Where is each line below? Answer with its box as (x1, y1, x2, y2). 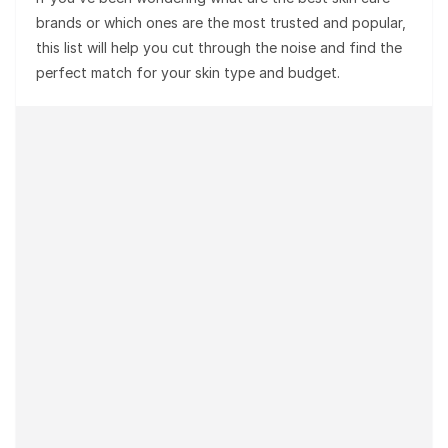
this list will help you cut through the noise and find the (36, 38, 402, 56)
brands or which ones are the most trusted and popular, (36, 13, 406, 31)
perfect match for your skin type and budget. (36, 63, 340, 81)
